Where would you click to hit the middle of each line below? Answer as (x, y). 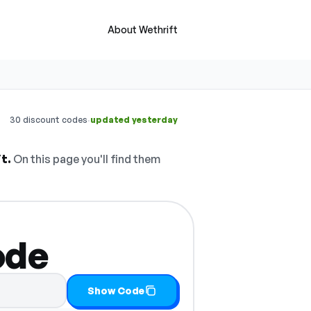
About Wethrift (143, 30)
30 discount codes (49, 120)
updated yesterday (134, 120)
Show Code (116, 290)
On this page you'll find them (86, 159)
